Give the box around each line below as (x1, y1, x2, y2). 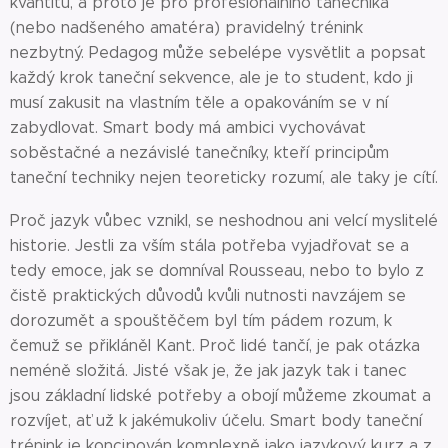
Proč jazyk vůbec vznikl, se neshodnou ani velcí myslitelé (10, 211, 438, 230)
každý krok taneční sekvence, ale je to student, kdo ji (10, 68, 413, 87)
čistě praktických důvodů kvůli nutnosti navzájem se (10, 286, 406, 305)
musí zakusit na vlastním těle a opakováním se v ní (10, 93, 388, 112)
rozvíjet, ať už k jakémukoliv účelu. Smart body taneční (10, 411, 422, 430)
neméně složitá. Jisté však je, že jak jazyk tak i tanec (10, 361, 407, 380)
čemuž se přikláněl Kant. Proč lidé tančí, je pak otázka (10, 336, 420, 355)
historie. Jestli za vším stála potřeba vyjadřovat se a (10, 236, 409, 255)
